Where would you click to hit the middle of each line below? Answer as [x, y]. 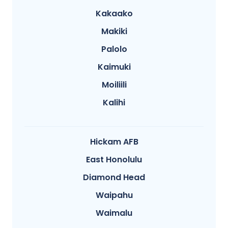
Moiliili [114, 85]
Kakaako [114, 14]
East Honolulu [114, 160]
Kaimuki [114, 67]
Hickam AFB [114, 142]
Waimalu [114, 213]
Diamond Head [114, 178]
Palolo [114, 49]
